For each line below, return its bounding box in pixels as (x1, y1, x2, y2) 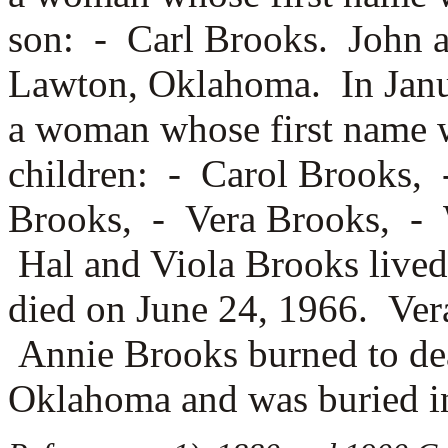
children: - (8, 152, 201, 195)
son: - (8, 17, 127, 60)
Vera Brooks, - (185, 197, 443, 240)
